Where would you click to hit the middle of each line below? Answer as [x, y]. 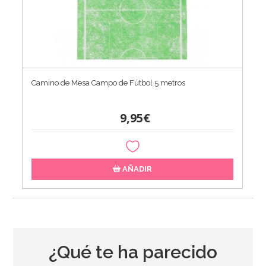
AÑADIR [137, 169]
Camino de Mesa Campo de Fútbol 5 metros [109, 83]
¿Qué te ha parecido [133, 252]
